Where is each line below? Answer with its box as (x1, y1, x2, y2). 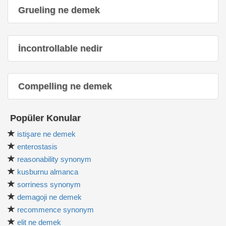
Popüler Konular (8, 113, 81, 124)
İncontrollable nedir (18, 43, 102, 53)
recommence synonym (17, 205, 94, 214)
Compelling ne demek (18, 81, 112, 92)
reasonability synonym (17, 155, 91, 164)
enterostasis (17, 142, 58, 151)
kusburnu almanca (17, 167, 78, 177)
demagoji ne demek (17, 193, 82, 202)
